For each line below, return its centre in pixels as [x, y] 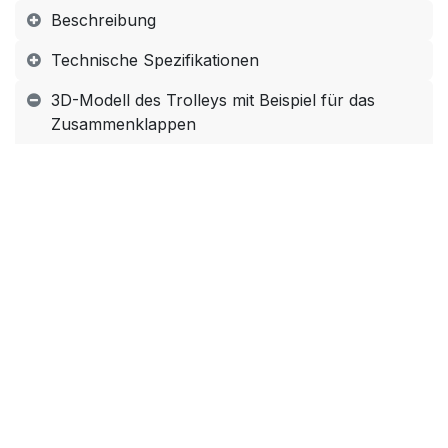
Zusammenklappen [123, 124]
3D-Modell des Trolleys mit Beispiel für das [213, 100]
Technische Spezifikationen [155, 60]
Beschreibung [103, 20]
